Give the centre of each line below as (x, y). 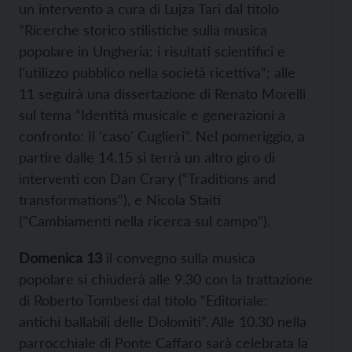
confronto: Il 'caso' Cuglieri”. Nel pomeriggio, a (162, 136)
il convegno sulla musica (181, 258)
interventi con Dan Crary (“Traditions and (147, 178)
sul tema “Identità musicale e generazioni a (152, 115)
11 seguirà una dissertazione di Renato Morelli (162, 93)
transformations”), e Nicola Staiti (120, 200)
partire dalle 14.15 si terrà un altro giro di (147, 157)
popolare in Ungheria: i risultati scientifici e (152, 51)
